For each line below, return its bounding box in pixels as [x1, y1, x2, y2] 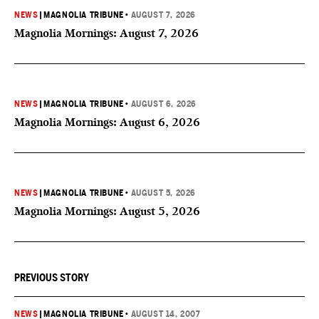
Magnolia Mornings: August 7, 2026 [14, 26, 199, 40]
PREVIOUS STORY [14, 272, 89, 283]
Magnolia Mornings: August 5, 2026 [14, 204, 200, 218]
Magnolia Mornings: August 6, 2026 [14, 115, 200, 129]
